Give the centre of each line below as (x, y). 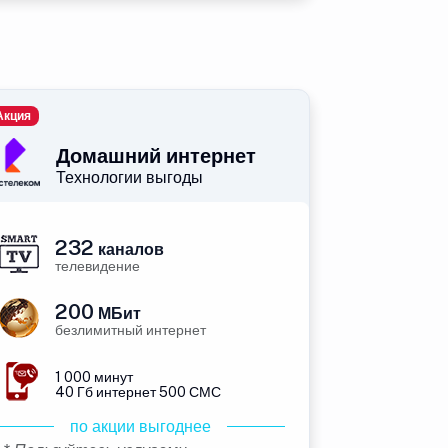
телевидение (97, 266)
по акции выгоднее (140, 426)
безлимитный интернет (130, 330)
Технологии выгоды (129, 177)
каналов (129, 249)
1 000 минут (94, 377)
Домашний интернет (156, 156)
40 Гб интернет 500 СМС (138, 392)
